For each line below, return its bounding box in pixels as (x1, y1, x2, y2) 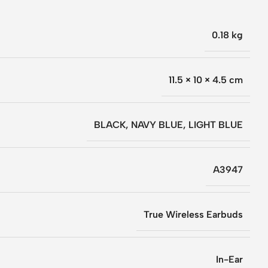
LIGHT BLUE (188, 118, 243, 130)
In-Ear (216, 253, 243, 265)
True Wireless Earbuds (144, 208, 243, 220)
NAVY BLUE (131, 118, 183, 130)
